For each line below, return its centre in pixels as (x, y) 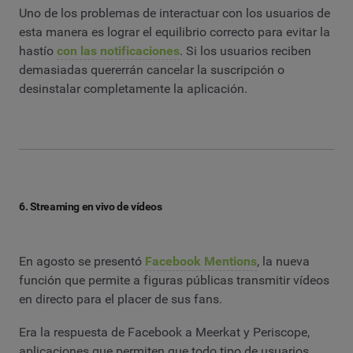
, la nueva (283, 262)
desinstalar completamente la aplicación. (133, 88)
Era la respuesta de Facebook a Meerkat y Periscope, (164, 333)
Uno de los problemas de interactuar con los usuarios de (175, 13)
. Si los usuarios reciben (245, 50)
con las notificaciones (118, 50)
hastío (38, 50)
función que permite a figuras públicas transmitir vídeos (174, 281)
